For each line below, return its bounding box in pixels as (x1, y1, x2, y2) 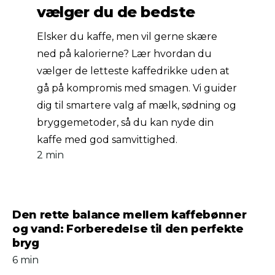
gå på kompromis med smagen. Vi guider (37, 82, 237, 94)
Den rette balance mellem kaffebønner (12, 208, 247, 222)
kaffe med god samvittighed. (37, 134, 177, 145)
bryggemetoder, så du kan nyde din (37, 117, 214, 128)
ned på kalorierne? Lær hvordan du (37, 48, 212, 60)
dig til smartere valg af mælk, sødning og (37, 99, 236, 111)
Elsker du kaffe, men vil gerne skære (37, 31, 217, 42)
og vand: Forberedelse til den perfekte (12, 222, 244, 236)
